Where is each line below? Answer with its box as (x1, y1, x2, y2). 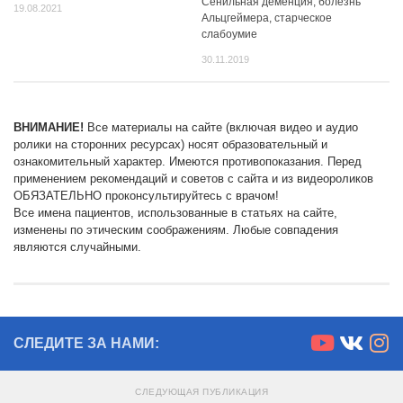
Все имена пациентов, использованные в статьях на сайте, (13, 205, 337, 219)
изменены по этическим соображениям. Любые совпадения (13, 222, 338, 237)
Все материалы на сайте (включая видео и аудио (84, 120, 358, 134)
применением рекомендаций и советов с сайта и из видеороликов (13, 171, 373, 185)
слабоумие (201, 28, 257, 41)
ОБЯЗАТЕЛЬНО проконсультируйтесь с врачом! (13, 188, 279, 202)
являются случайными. (13, 239, 141, 254)
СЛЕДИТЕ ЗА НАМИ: (13, 335, 159, 351)
